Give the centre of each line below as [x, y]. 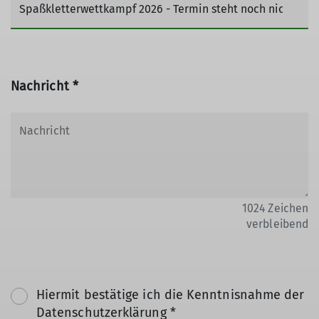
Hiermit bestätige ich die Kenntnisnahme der [171, 295]
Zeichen [287, 208]
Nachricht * [45, 86]
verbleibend [277, 224]
